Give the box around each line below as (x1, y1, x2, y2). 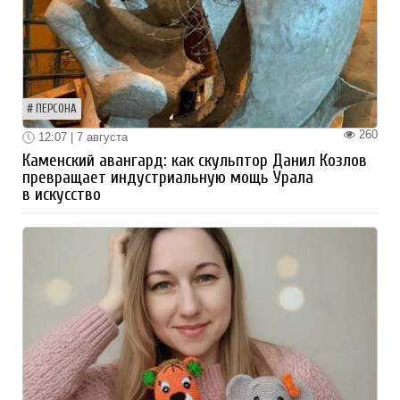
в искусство (22, 185, 101, 205)
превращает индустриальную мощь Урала (22, 168, 313, 188)
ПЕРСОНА (36, 102, 77, 115)
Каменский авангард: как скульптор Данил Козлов (22, 151, 367, 171)
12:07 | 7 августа (35, 129, 128, 144)
